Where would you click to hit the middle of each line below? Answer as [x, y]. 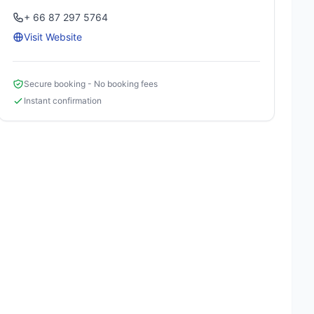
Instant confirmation [63, 101]
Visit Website [53, 37]
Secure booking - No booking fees [91, 84]
